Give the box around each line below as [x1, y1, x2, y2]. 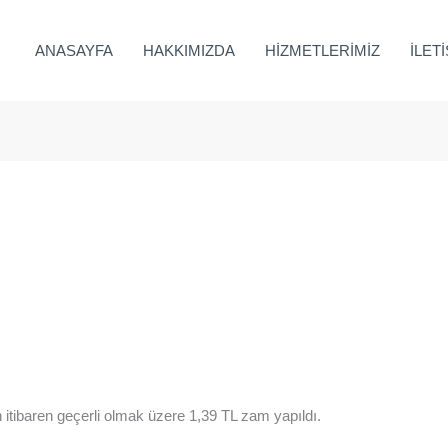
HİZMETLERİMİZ [265, 41, 380, 59]
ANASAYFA [35, 41, 113, 59]
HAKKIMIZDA [143, 41, 235, 59]
